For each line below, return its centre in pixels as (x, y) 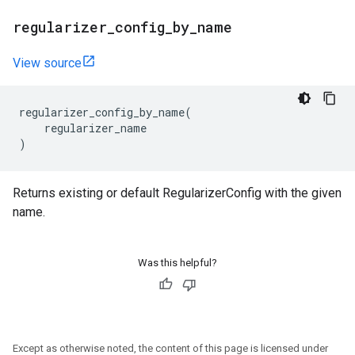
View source (47, 63)
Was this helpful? (177, 263)
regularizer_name (95, 128)
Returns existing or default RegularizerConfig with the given (177, 193)
